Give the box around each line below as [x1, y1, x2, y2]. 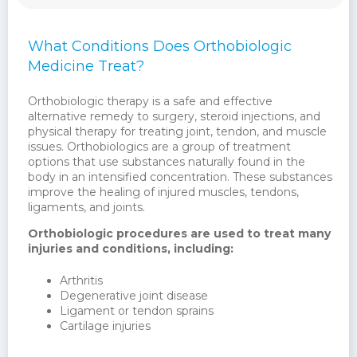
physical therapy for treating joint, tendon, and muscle [28, 124, 327, 139]
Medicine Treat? [28, 57, 144, 76]
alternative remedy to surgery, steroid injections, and [28, 109, 320, 124]
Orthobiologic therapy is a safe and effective [28, 94, 273, 109]
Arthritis [60, 273, 103, 288]
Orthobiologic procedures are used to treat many [28, 226, 331, 241]
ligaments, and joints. [28, 200, 145, 215]
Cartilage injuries [60, 319, 151, 334]
